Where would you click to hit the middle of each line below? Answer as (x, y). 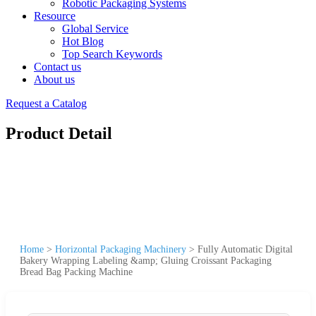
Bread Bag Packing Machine (76, 272)
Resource (55, 16)
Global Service (95, 29)
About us (54, 79)
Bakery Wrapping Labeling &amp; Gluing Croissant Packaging (146, 260)
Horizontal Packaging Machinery (121, 249)
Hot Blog (83, 41)
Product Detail (59, 133)
